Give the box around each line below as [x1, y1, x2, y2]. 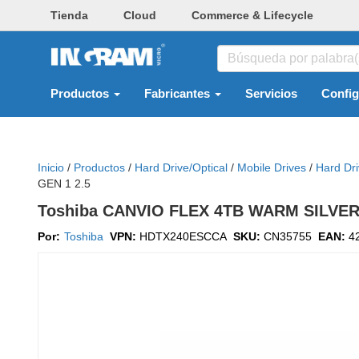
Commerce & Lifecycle [192, 9, 313, 22]
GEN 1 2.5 [38, 177, 91, 190]
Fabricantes [144, 87, 213, 100]
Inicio [38, 161, 64, 174]
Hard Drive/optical [135, 161, 228, 174]
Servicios [245, 87, 297, 100]
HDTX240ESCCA [139, 230, 227, 243]
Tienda [50, 9, 88, 22]
